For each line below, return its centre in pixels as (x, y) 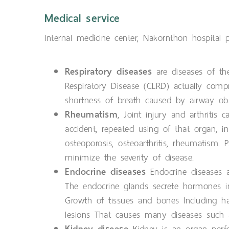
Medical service (82, 19)
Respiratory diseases (108, 72)
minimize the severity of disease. (130, 158)
